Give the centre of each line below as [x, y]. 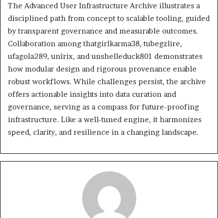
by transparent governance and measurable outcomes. [103, 31]
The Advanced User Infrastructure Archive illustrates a [104, 6]
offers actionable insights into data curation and [92, 94]
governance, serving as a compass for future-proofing [103, 107]
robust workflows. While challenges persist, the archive [107, 82]
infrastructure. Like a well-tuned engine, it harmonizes [105, 120]
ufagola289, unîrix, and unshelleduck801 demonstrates [105, 56]
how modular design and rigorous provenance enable [102, 69]
